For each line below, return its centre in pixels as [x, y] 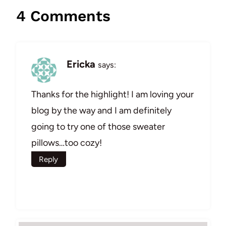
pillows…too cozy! [67, 143]
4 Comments [63, 16]
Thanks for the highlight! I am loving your [112, 94]
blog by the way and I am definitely [101, 110]
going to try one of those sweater [98, 126]
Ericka [81, 64]
